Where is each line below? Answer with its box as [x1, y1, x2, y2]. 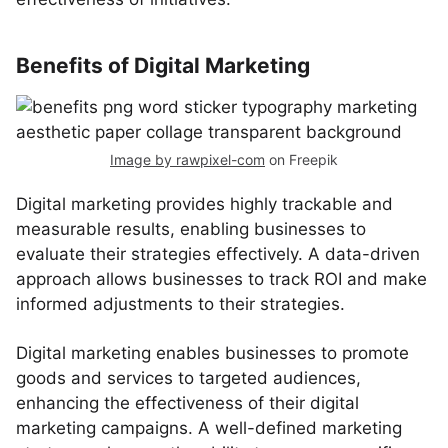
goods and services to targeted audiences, [16, 368, 361, 388]
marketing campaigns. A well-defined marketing [16, 418, 402, 438]
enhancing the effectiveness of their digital [16, 393, 359, 413]
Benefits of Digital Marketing [16, 53, 310, 78]
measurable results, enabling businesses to [16, 219, 366, 239]
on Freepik [265, 151, 338, 168]
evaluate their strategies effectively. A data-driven [16, 244, 420, 264]
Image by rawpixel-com [110, 151, 265, 168]
